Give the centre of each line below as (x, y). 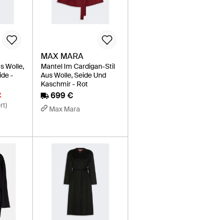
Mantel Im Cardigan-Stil (78, 66)
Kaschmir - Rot (65, 84)
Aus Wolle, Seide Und (74, 75)
